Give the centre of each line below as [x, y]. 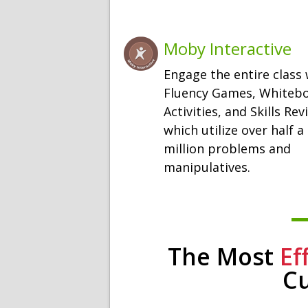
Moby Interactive [228, 48]
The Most [224, 257]
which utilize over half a [234, 130]
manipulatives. [207, 167]
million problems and [227, 149]
